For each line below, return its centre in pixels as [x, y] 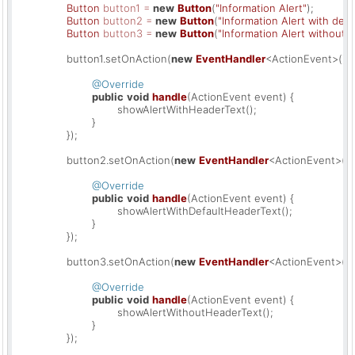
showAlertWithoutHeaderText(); [67, 312]
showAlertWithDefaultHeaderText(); [67, 210]
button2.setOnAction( [120, 160]
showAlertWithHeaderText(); [67, 109]
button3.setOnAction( [120, 261]
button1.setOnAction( [119, 58]
